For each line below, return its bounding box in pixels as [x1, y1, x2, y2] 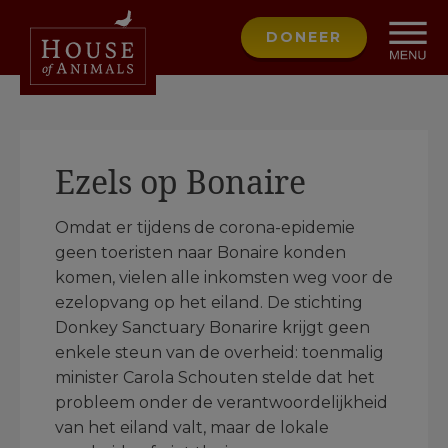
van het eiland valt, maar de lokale [55, 418, 329, 437]
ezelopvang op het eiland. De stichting [55, 293, 363, 312]
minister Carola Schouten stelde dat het [55, 368, 375, 387]
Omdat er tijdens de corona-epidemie [55, 218, 355, 237]
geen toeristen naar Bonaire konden [55, 243, 346, 262]
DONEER [266, 28, 342, 46]
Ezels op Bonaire [55, 160, 306, 203]
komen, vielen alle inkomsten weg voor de [55, 268, 393, 287]
